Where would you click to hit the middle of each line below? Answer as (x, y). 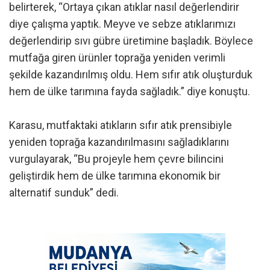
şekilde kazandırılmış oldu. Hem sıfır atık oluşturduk (131, 74)
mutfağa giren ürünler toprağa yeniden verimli (117, 57)
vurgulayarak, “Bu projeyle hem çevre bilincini (116, 159)
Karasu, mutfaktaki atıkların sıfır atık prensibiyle (121, 125)
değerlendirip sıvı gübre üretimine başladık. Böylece (131, 40)
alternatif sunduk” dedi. (64, 192)
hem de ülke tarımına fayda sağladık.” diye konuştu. (130, 91)
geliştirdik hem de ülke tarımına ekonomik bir (115, 175)
